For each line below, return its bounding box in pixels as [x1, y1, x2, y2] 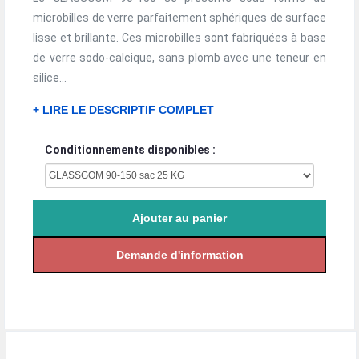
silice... [33, 71, 67, 84]
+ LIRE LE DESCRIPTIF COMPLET [33, 103, 214, 117]
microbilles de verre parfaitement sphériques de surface [33, 11, 326, 24]
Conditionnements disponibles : [45, 143, 216, 156]
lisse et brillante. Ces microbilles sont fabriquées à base [33, 31, 326, 44]
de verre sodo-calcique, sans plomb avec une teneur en [33, 51, 326, 64]
